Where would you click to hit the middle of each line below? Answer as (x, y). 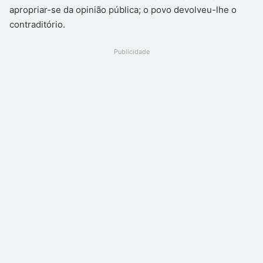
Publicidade (131, 51)
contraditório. (37, 24)
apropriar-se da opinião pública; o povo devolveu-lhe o (123, 9)
